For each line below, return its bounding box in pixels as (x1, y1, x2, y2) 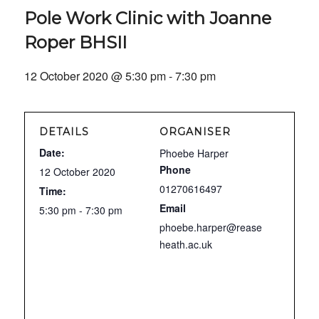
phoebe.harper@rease (159, 220, 262, 234)
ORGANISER (159, 125, 231, 138)
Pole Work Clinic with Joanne (23, 8, 271, 28)
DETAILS (38, 125, 89, 138)
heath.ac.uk (159, 237, 212, 251)
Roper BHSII (23, 32, 127, 53)
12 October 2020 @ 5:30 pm (23, 68, 166, 84)
